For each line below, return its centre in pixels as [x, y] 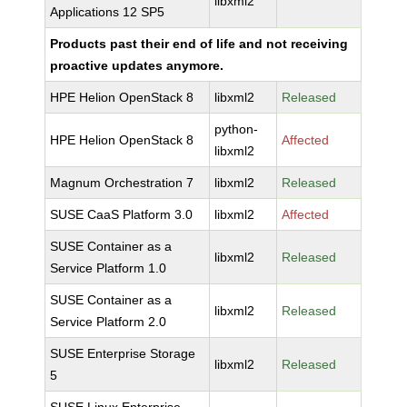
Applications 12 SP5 [108, 12]
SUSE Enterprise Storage [123, 353]
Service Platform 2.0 [109, 322]
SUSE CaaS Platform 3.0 [122, 214]
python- [237, 129]
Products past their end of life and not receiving [199, 44]
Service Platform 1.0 [109, 268]
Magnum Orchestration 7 [122, 183]
